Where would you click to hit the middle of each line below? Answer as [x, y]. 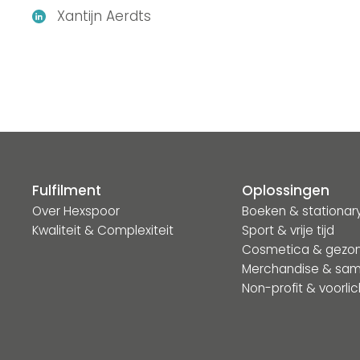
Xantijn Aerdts [104, 16]
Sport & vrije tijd [288, 231]
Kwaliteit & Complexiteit [103, 231]
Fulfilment [67, 191]
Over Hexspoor [76, 211]
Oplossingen [285, 191]
